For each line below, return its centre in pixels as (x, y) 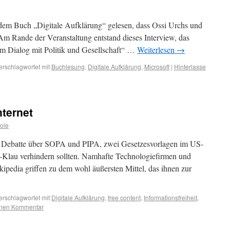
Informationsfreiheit (170, 197)
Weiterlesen (157, 50)
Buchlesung (68, 66)
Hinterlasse (190, 66)
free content (124, 197)
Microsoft (157, 66)
